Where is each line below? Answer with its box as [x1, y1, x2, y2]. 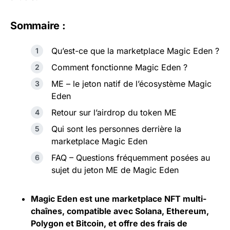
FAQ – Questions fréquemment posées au [51, 152, 210, 163]
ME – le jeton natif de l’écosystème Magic [51, 79, 212, 89]
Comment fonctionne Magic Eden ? [51, 62, 187, 73]
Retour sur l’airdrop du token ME [51, 107, 177, 118]
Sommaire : [10, 20, 66, 32]
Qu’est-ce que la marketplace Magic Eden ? [51, 46, 219, 56]
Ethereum [166, 206, 206, 217]
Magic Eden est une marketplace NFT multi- [31, 194, 206, 204]
